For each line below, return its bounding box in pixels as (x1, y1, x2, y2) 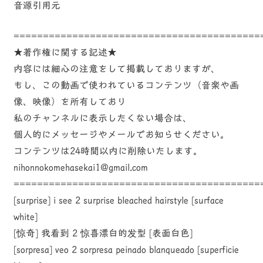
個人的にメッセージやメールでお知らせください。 (13, 130, 230, 140)
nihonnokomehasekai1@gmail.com (13, 163, 148, 173)
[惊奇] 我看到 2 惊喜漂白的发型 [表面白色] (13, 228, 193, 238)
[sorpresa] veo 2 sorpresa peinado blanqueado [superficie (13, 245, 239, 255)
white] (13, 212, 38, 222)
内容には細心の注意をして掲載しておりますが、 (13, 64, 220, 74)
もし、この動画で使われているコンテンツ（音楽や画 (13, 80, 239, 90)
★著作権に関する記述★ (13, 48, 117, 58)
